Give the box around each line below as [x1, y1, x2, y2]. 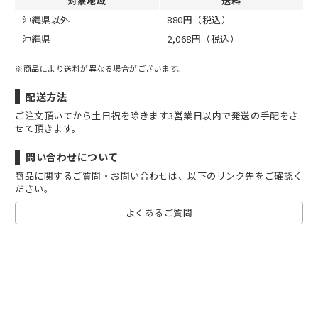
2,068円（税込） [167, 31, 240, 45]
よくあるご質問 [125, 205, 193, 219]
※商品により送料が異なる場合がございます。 [15, 62, 186, 74]
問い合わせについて [26, 149, 119, 164]
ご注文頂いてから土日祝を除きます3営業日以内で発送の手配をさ [15, 108, 299, 122]
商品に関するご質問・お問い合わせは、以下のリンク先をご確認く [15, 168, 303, 182]
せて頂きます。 [15, 121, 82, 135]
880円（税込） [167, 12, 231, 26]
